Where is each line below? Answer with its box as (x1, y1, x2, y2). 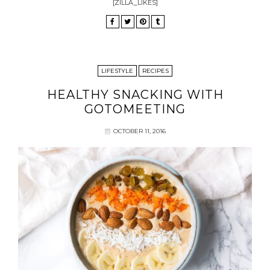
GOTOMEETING (84, 101, 186, 116)
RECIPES (142, 66, 169, 75)
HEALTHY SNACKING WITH (46, 87, 224, 102)
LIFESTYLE (101, 66, 133, 75)
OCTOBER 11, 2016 (113, 127, 166, 135)
